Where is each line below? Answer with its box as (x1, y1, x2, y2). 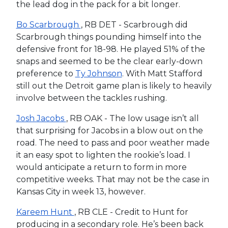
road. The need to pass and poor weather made (16, 137, 210, 148)
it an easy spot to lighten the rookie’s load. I (16, 150, 190, 160)
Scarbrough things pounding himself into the (16, 32, 202, 42)
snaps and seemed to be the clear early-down (16, 56, 203, 66)
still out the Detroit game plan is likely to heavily (16, 80, 212, 91)
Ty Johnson (75, 68, 122, 78)
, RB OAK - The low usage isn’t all (66, 113, 199, 123)
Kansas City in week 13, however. (16, 186, 146, 196)
